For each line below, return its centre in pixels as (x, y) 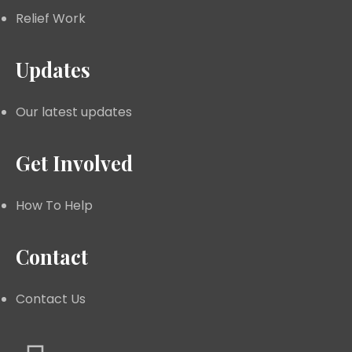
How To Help (54, 205)
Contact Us (51, 299)
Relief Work (51, 18)
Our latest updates (74, 112)
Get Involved (74, 163)
